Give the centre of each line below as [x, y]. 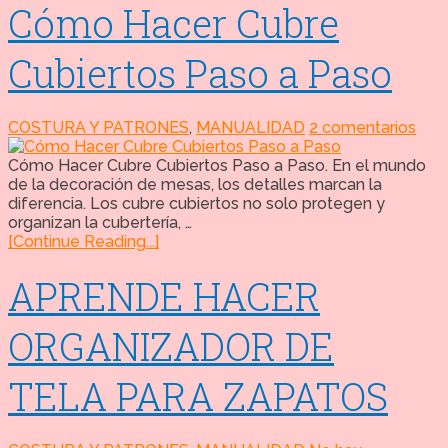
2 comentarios [362, 128]
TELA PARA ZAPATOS [198, 396]
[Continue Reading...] [83, 242]
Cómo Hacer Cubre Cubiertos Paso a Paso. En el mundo [217, 166]
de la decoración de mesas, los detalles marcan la [195, 185]
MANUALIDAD [250, 128]
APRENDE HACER [164, 296]
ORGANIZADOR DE [171, 346]
